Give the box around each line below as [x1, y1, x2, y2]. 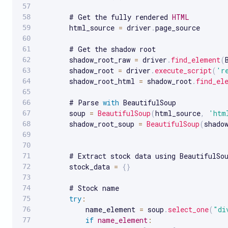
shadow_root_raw [41, 54, 134, 65]
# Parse [41, 97, 103, 107]
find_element [171, 54, 220, 65]
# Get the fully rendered [41, 12, 172, 22]
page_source [155, 22, 200, 33]
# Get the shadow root [41, 44, 156, 54]
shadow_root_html [41, 76, 139, 86]
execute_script [155, 65, 212, 75]
